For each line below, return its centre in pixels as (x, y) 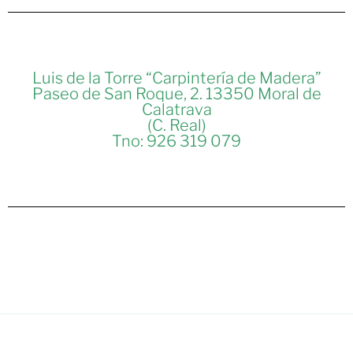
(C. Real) (176, 125)
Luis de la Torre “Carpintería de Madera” (176, 78)
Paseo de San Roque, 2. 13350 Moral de (176, 93)
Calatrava (176, 109)
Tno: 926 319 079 (176, 141)
